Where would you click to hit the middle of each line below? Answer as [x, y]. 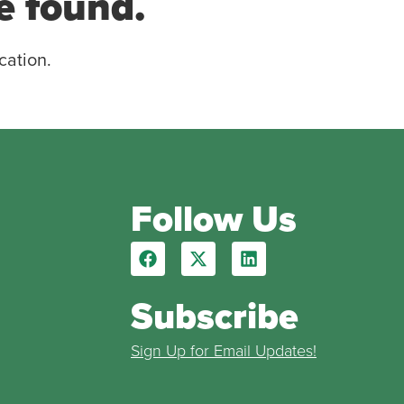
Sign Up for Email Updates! [223, 351]
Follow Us [213, 219]
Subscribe [214, 317]
